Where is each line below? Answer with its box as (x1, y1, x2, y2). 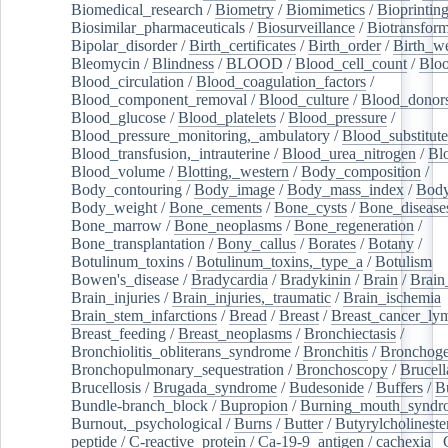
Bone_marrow (71, 216, 162, 234)
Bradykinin (280, 270, 351, 288)
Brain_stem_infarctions (71, 306, 217, 324)
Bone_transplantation (71, 234, 205, 252)
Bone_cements (169, 198, 262, 216)
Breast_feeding (71, 324, 166, 342)
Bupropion (220, 396, 288, 414)
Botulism (375, 252, 432, 270)
